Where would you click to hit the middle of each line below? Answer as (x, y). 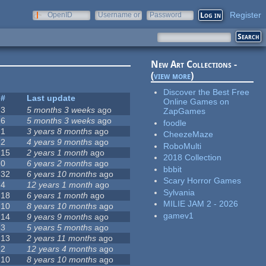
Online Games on (197, 102)
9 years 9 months (60, 217)
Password (166, 15)
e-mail (108, 23)
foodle (175, 123)
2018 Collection (193, 158)
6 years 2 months (60, 164)
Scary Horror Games (202, 181)
